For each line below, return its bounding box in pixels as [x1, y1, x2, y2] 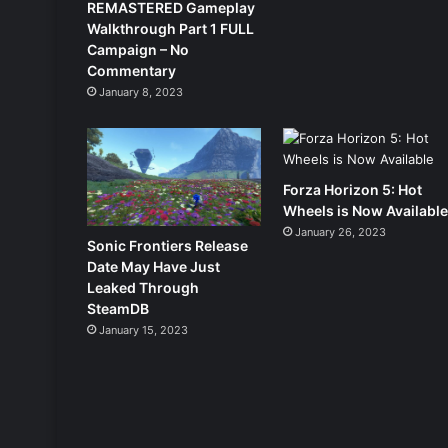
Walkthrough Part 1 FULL [87, 19, 254, 37]
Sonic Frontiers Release [87, 236, 248, 254]
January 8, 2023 [99, 84, 183, 99]
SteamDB [87, 299, 149, 317]
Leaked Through [87, 278, 199, 296]
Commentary [87, 61, 176, 79]
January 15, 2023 [99, 322, 188, 337]
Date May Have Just [87, 257, 220, 275]
